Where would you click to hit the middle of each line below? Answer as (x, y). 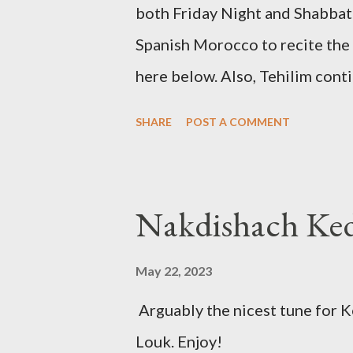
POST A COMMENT (238, 122)
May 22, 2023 (174, 271)
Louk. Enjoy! (179, 342)
